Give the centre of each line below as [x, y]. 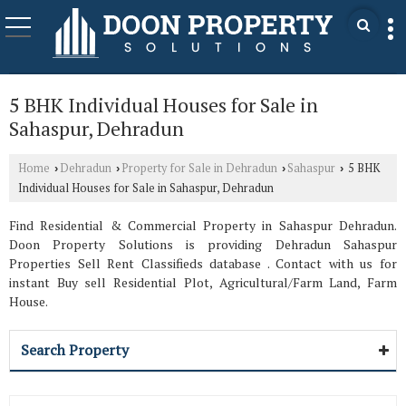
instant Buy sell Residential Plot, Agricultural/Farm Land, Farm [203, 282]
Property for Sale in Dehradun [199, 168]
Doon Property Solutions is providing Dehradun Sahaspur [203, 244]
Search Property [75, 350]
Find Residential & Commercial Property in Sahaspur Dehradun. [203, 225]
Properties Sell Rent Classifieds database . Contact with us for [203, 263]
